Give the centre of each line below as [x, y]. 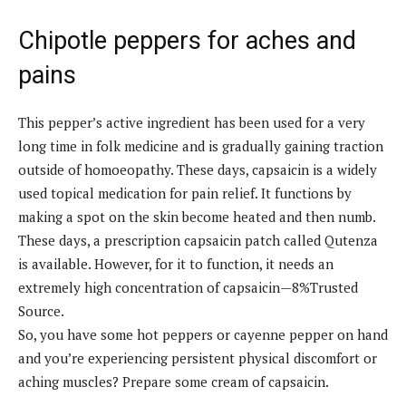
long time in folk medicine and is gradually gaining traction [201, 145]
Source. [41, 310]
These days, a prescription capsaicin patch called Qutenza [198, 240]
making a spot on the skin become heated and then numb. [197, 216]
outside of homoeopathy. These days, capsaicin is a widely [198, 169]
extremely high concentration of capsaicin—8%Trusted [188, 287]
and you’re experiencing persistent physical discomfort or [198, 358]
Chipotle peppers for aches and [187, 40]
